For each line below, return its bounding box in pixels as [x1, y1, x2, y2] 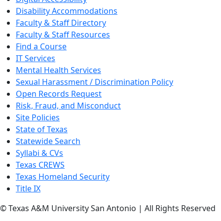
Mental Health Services [16, 64, 101, 75]
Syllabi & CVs [16, 147, 63, 158]
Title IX [16, 183, 40, 194]
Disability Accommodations [16, 5, 117, 16]
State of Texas [16, 123, 68, 135]
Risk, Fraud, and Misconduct [16, 100, 121, 111]
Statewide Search [16, 135, 80, 147]
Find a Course [16, 40, 67, 52]
